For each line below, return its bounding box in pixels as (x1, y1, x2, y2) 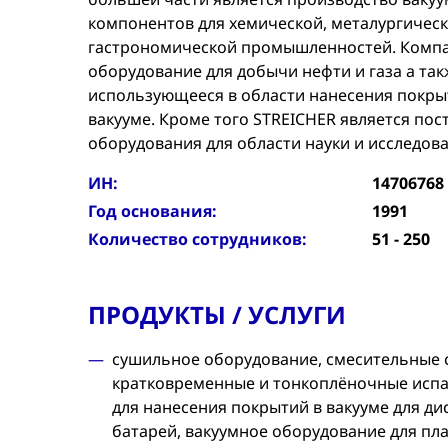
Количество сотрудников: (88, 228, 307, 250)
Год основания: (88, 200, 217, 222)
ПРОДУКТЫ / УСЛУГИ (88, 298, 346, 331)
